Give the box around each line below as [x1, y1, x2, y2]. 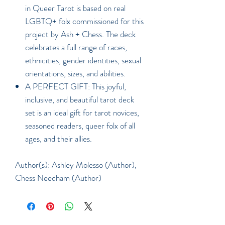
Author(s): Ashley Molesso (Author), [15, 158, 137, 171]
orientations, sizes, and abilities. [25, 67, 128, 79]
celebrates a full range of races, [25, 41, 127, 53]
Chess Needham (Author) [15, 171, 101, 184]
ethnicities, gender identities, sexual [25, 54, 141, 66]
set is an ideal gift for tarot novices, [25, 106, 139, 119]
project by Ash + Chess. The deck [25, 28, 136, 40]
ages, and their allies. [25, 132, 94, 145]
